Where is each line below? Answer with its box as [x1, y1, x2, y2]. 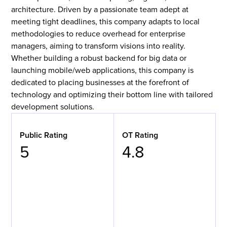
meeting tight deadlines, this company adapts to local [11, 17, 200, 27]
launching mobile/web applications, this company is [11, 65, 194, 76]
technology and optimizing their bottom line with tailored [11, 90, 213, 100]
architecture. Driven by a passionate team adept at [11, 5, 189, 15]
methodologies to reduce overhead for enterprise [11, 29, 186, 40]
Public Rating [20, 130, 68, 141]
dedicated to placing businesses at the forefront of [11, 78, 190, 88]
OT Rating [122, 130, 158, 141]
